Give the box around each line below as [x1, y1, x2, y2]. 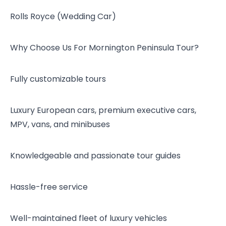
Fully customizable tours [10, 73, 106, 85]
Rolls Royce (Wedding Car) [10, 11, 116, 22]
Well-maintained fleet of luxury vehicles [10, 212, 167, 224]
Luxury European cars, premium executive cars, [10, 104, 196, 116]
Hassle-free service [10, 181, 88, 193]
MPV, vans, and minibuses [10, 119, 110, 130]
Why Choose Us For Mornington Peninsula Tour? [10, 42, 199, 53]
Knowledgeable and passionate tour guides [10, 150, 181, 161]
